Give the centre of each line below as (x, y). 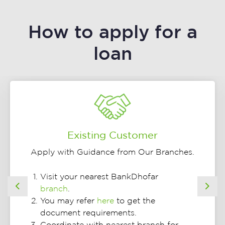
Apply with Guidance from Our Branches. (113, 152)
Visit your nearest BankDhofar (99, 177)
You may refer (69, 201)
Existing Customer (113, 135)
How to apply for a (113, 32)
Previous (34, 192)
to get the (135, 201)
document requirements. (89, 213)
